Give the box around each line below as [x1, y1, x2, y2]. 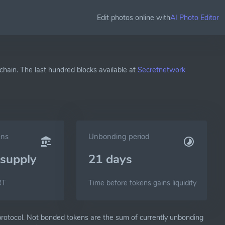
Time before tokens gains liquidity [88, 178, 196, 188]
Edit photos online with [97, 12, 170, 23]
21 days [88, 151, 132, 167]
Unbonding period [88, 132, 150, 142]
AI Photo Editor [170, 12, 219, 23]
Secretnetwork [138, 65, 185, 75]
